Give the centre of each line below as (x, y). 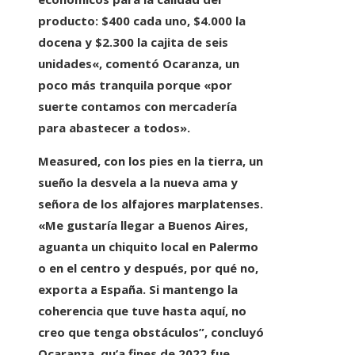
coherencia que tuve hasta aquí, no (142, 311)
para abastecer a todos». (114, 128)
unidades (65, 64)
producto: (68, 21)
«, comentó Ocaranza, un (166, 64)
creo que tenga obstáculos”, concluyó (151, 332)
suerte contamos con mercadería (137, 107)
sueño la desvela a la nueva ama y (138, 183)
